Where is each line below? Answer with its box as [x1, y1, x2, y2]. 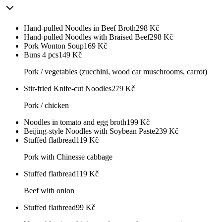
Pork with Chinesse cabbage [24, 153, 112, 162]
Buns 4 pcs [24, 51, 58, 59]
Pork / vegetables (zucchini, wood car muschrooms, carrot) [24, 67, 207, 76]
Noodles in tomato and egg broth [24, 118, 126, 127]
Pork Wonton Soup [24, 42, 84, 51]
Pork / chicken [24, 101, 69, 110]
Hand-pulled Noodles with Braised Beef [24, 33, 150, 42]
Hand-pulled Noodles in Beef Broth [24, 24, 136, 33]
